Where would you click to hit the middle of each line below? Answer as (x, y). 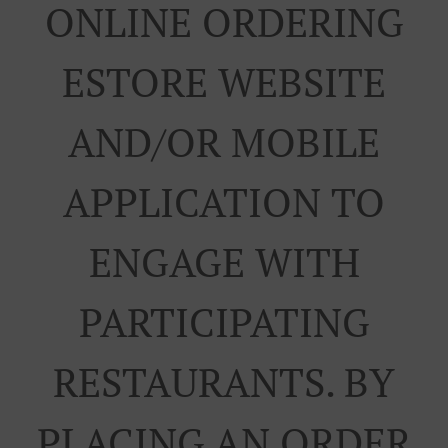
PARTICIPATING (224, 321)
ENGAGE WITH (224, 261)
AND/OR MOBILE (224, 141)
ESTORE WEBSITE (224, 81)
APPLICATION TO (224, 201)
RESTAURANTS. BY (224, 381)
